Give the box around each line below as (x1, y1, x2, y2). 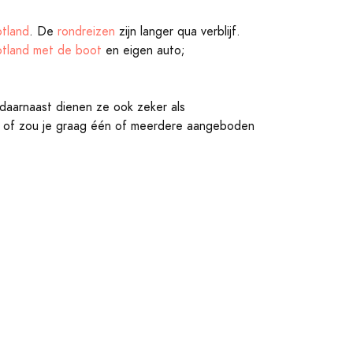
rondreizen (58, 23, 115, 40)
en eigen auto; (102, 42, 185, 59)
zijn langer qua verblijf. (115, 23, 240, 40)
